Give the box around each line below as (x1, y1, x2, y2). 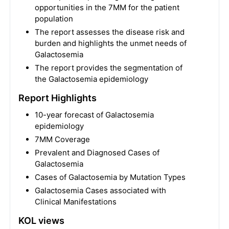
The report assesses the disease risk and (34, 27, 185, 37)
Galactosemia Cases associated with (34, 186, 166, 195)
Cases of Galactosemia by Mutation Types (34, 172, 186, 182)
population (34, 14, 73, 24)
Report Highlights (18, 93, 97, 103)
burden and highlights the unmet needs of (34, 38, 187, 48)
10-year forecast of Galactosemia (34, 110, 154, 120)
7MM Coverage (34, 134, 90, 144)
